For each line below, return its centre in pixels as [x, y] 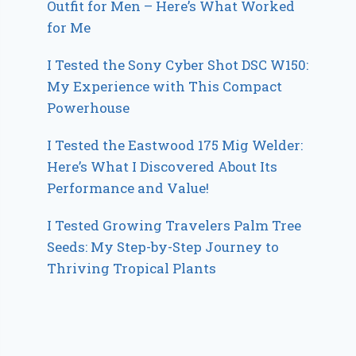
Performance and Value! [128, 188]
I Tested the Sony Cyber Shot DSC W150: [178, 65]
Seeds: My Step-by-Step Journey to [163, 247]
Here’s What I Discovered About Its [163, 167]
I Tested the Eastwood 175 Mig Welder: [175, 145]
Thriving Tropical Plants [132, 269]
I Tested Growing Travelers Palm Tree [174, 226]
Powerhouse [89, 108]
